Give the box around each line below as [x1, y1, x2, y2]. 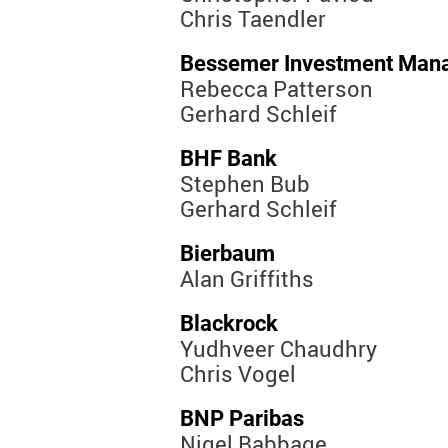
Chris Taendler [180, 4, 326, 34]
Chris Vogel [180, 359, 296, 389]
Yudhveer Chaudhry [180, 334, 377, 364]
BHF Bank [180, 146, 277, 172]
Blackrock [180, 311, 278, 337]
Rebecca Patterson [180, 74, 373, 104]
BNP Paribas [180, 406, 304, 432]
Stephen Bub [180, 169, 310, 199]
